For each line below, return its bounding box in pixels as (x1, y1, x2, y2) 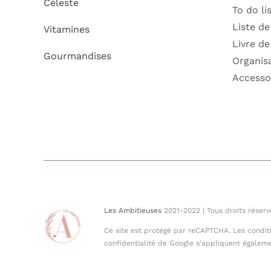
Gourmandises (43, 50, 111, 62)
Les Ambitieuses (103, 206, 162, 215)
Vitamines (43, 23, 90, 35)
